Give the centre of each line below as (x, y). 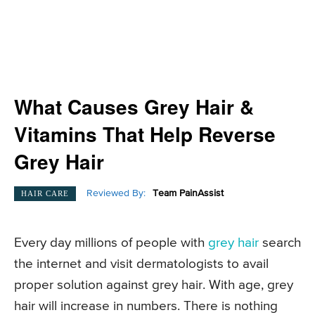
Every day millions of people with (109, 243)
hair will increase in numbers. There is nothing (146, 307)
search (280, 243)
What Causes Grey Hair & (134, 107)
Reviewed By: (116, 194)
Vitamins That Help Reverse (145, 134)
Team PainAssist (188, 194)
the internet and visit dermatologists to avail (141, 264)
